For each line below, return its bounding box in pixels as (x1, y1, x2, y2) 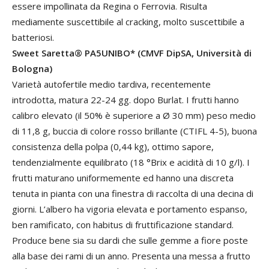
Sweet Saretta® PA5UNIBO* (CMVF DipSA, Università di (12, 47, 252, 59)
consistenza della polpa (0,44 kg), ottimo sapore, (12, 141, 214, 153)
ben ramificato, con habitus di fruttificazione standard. (12, 219, 234, 231)
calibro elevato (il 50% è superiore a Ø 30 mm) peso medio (12, 109, 256, 121)
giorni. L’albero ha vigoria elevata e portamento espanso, (12, 203, 247, 215)
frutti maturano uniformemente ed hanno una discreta (12, 172, 234, 184)
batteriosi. (12, 31, 54, 43)
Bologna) (12, 62, 52, 74)
